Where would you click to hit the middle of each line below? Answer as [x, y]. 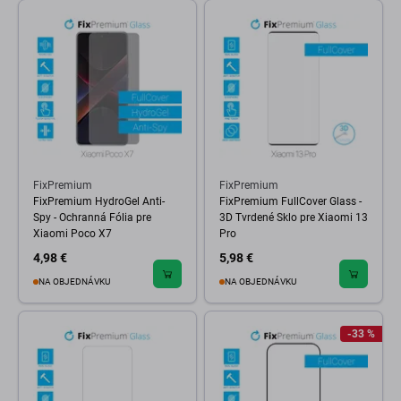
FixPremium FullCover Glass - [290, 201]
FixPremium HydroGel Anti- [99, 201]
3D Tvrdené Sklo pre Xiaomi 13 [294, 218]
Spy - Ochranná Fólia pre [92, 218]
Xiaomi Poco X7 [73, 234]
